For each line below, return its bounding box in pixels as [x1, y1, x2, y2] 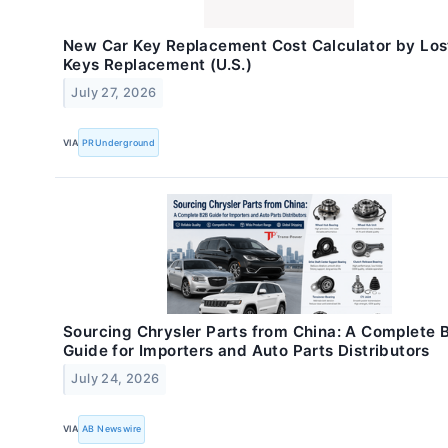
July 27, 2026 [71, 85, 157, 101]
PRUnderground [82, 136, 156, 148]
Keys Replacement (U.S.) [63, 55, 253, 75]
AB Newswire [82, 423, 142, 435]
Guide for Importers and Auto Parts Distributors [63, 341, 430, 361]
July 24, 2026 [71, 371, 160, 387]
